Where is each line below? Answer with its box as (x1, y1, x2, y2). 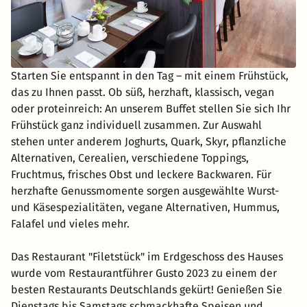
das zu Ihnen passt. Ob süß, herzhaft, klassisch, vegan (11, 85, 274, 99)
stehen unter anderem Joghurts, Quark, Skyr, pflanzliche (11, 134, 286, 148)
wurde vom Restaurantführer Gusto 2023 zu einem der (11, 266, 277, 280)
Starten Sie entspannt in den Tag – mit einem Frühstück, (11, 69, 288, 82)
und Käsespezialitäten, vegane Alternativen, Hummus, (11, 200, 280, 214)
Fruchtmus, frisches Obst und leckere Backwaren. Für (11, 167, 271, 181)
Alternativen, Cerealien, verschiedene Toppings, (11, 151, 249, 164)
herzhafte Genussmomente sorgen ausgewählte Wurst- (11, 184, 279, 197)
